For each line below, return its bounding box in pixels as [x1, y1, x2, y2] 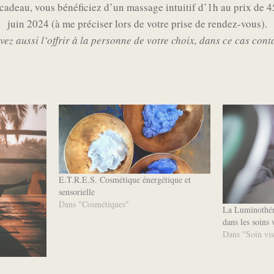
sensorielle [58, 186, 95, 198]
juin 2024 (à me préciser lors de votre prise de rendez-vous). [7, 17, 267, 31]
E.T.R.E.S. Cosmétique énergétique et [58, 174, 191, 186]
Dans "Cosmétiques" [58, 198, 129, 210]
